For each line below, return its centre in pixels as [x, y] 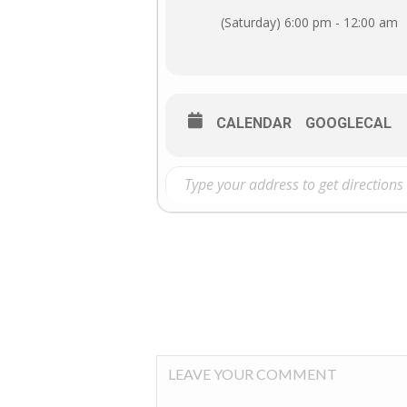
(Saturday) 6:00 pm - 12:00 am [309, 22]
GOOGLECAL [348, 123]
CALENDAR [254, 123]
